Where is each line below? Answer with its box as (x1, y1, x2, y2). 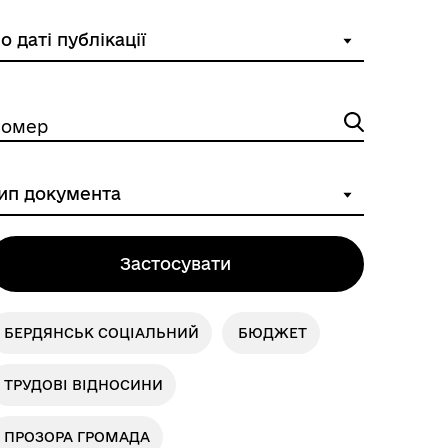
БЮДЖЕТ (237, 325, 307, 341)
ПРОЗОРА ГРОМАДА (3, 429, 150, 445)
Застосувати (120, 254, 232, 273)
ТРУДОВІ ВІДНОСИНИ (3, 377, 163, 393)
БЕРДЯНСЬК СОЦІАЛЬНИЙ (3, 325, 199, 341)
